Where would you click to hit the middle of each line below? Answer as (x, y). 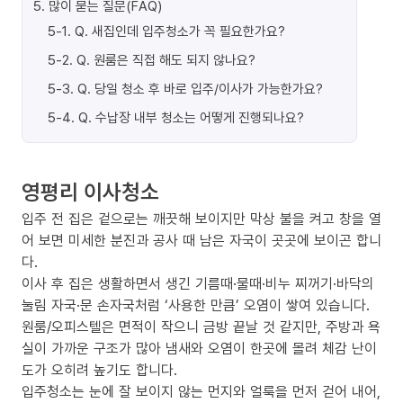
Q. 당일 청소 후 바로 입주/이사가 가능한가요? (200, 88)
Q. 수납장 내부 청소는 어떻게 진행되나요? (191, 117)
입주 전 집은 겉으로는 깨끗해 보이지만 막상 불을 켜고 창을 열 (201, 219)
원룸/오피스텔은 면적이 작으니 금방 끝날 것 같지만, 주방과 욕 (201, 327)
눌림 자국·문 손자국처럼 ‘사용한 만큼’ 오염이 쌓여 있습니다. (196, 305)
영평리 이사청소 (90, 191)
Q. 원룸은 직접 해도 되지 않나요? (166, 59)
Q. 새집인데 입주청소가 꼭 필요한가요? (180, 31)
